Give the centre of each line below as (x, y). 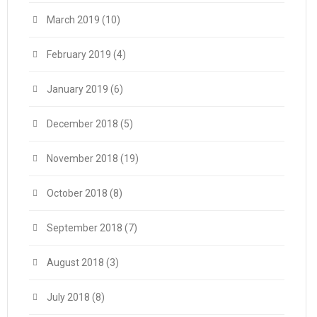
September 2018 (85, 228)
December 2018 (82, 124)
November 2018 (82, 158)
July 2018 (68, 297)
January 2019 (77, 89)
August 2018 (75, 263)
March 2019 (73, 20)
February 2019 (79, 54)
